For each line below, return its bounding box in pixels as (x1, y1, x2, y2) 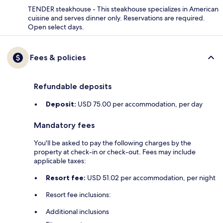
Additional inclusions (46, 207, 109, 217)
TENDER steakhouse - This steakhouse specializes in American (28, 4, 219, 14)
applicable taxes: (34, 156, 86, 166)
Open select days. (28, 22, 84, 32)
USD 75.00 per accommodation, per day (76, 100, 203, 109)
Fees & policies (30, 53, 86, 63)
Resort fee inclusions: (46, 190, 111, 200)
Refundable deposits (34, 82, 111, 92)
